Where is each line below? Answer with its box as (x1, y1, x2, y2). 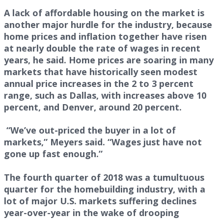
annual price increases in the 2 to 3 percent (4, 77, 193, 89)
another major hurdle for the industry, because (4, 18, 212, 30)
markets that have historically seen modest (4, 65, 197, 78)
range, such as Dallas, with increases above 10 (4, 89, 206, 101)
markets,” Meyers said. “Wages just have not (4, 136, 202, 148)
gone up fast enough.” (4, 148, 103, 160)
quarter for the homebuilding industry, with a (4, 183, 205, 195)
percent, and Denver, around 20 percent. (4, 101, 182, 113)
